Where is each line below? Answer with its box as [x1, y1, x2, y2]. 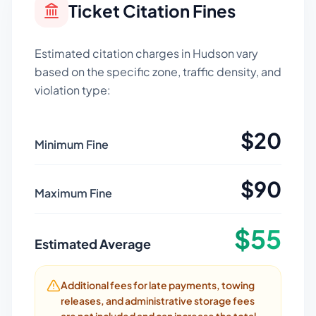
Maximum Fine [35, 186, 112, 200]
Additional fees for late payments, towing [61, 279, 255, 291]
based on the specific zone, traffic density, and [35, 64, 281, 79]
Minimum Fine [35, 137, 109, 152]
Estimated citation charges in [35, 46, 193, 61]
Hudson [193, 46, 234, 61]
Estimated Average [35, 236, 151, 252]
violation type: [35, 83, 111, 97]
